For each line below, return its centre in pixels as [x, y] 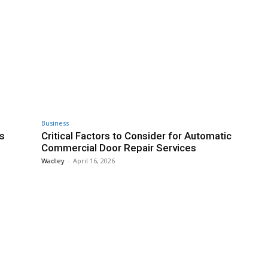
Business [55, 123]
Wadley [53, 160]
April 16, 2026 [94, 160]
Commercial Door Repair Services [119, 147]
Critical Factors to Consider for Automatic [136, 135]
